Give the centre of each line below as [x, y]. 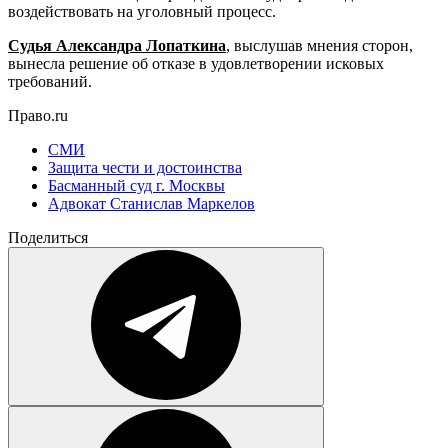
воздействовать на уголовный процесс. [142, 11]
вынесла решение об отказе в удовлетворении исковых [196, 63]
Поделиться [48, 237]
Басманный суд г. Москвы [136, 185]
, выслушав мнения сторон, [319, 45]
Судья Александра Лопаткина [117, 45]
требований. [50, 81]
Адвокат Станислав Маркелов [151, 203]
